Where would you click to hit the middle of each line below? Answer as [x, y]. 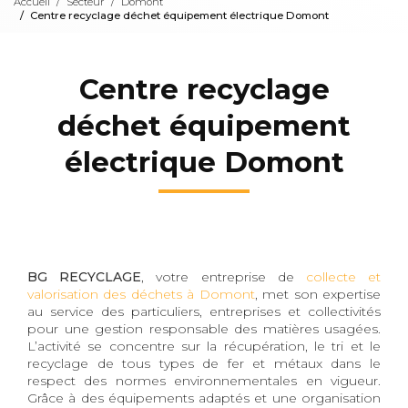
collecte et [343, 276]
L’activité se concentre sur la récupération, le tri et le [204, 346]
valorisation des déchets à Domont [141, 294]
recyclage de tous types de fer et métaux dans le [204, 363]
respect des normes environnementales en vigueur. [204, 380]
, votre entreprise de [224, 276]
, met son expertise [318, 294]
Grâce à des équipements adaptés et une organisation [204, 398]
